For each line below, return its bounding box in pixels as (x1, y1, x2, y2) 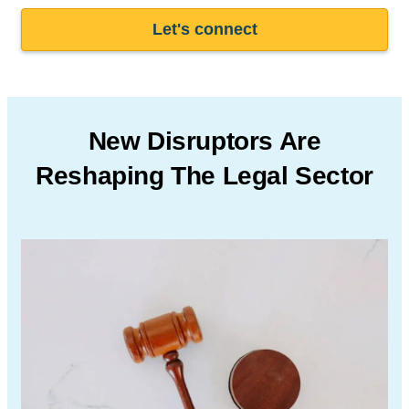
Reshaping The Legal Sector (36, 162, 373, 190)
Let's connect (152, 20, 257, 38)
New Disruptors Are (88, 127, 321, 155)
